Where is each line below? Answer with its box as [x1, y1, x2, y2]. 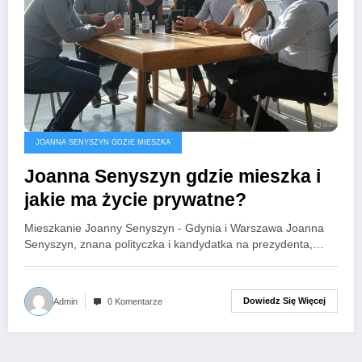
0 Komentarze [107, 296, 162, 306]
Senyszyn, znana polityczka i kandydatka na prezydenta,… [24, 238, 324, 250]
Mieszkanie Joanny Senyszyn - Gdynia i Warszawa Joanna [24, 221, 324, 234]
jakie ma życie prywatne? [24, 189, 246, 210]
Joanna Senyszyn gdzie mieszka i [24, 166, 321, 187]
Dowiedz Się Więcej [243, 296, 326, 306]
